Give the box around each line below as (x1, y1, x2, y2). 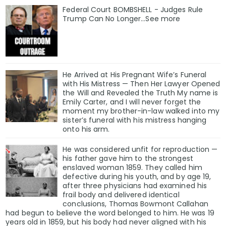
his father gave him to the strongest (63, 153, 193, 164)
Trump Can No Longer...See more (63, 13, 181, 24)
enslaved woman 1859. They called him (63, 162, 202, 173)
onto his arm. (63, 124, 110, 135)
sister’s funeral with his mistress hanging (63, 115, 207, 126)
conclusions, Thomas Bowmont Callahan (63, 199, 208, 209)
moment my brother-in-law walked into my (63, 106, 220, 117)
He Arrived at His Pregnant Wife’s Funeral (63, 70, 207, 80)
